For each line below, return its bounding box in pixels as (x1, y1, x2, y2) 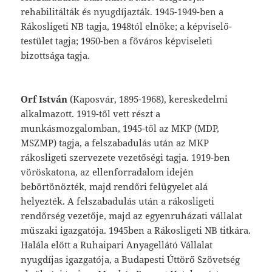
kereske (169, 92, 203, 105)
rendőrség (21, 209, 68, 222)
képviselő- (187, 19, 233, 32)
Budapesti (121, 253, 168, 265)
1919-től (76, 107, 114, 120)
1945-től (123, 121, 160, 134)
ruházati (171, 209, 211, 222)
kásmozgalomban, (41, 121, 123, 134)
